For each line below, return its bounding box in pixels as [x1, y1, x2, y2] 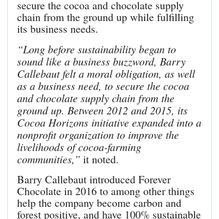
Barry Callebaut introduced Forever [17, 172, 171, 187]
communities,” [17, 152, 80, 167]
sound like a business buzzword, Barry [17, 54, 186, 69]
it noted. [80, 152, 119, 167]
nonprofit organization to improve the [17, 127, 179, 142]
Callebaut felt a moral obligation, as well [17, 66, 195, 81]
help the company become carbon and [17, 196, 181, 210]
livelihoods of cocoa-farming [17, 139, 141, 154]
